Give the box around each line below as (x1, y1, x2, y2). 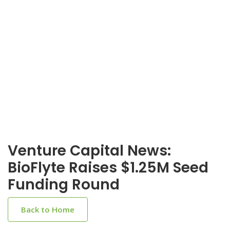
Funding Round (8, 175, 120, 195)
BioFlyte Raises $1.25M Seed (8, 158, 208, 178)
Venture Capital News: (8, 141, 171, 161)
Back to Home (21, 204, 74, 215)
